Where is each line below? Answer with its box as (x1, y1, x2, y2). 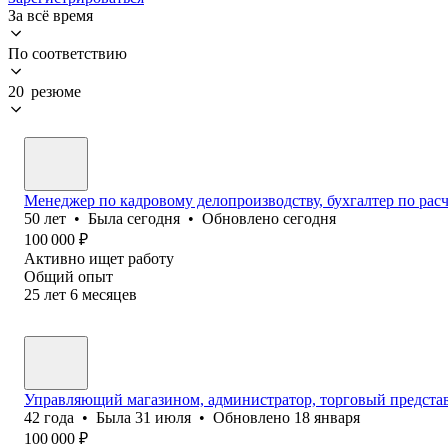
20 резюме (8, 82, 81, 100)
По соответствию (8, 44, 127, 62)
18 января (294, 408, 360, 426)
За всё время (8, 6, 93, 24)
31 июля (135, 408, 191, 426)
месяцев (82, 285, 137, 303)
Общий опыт (24, 267, 113, 285)
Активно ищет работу (24, 249, 174, 267)
